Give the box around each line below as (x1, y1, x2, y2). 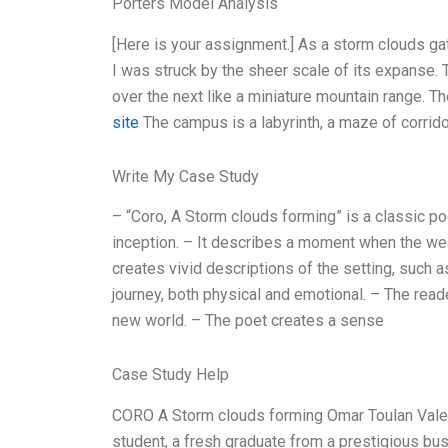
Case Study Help (112, 365, 229, 385)
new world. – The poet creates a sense (112, 311, 384, 331)
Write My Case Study (112, 166, 259, 186)
